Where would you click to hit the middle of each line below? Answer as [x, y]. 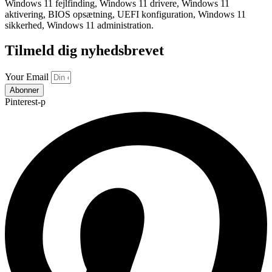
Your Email [28, 77]
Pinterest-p [25, 102]
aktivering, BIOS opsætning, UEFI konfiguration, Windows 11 [125, 14]
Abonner [24, 90]
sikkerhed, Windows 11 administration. [79, 25]
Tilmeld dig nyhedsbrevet [84, 51]
